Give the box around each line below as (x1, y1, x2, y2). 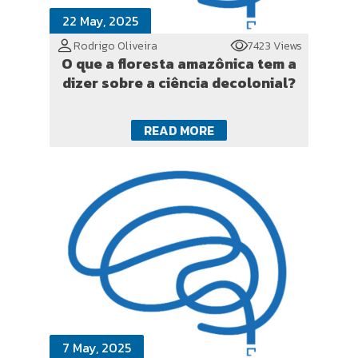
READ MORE (144, 121, 214, 140)
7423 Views (248, 37, 302, 54)
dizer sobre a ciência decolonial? (62, 72, 296, 93)
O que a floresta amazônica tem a (62, 53, 296, 74)
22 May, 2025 (62, 11, 138, 30)
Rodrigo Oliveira (74, 37, 157, 54)
